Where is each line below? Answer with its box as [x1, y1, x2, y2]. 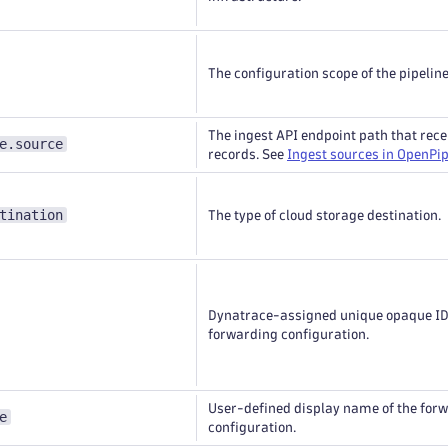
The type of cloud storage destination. [208, 209, 441, 222]
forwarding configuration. [208, 328, 369, 341]
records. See [208, 148, 287, 161]
